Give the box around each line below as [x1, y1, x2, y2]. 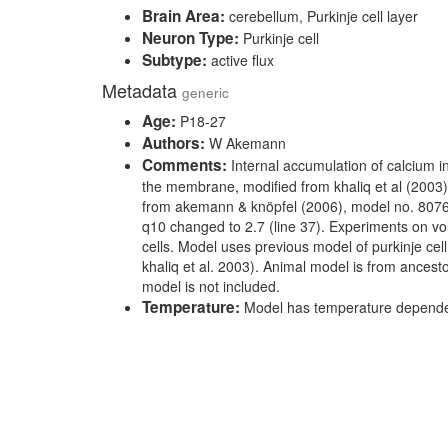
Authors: [142, 132, 205, 154]
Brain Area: [142, 5, 225, 27]
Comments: [142, 154, 227, 176]
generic [182, 83, 229, 102]
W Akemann [205, 133, 286, 153]
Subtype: [142, 49, 207, 71]
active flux [207, 50, 274, 70]
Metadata [102, 77, 182, 103]
